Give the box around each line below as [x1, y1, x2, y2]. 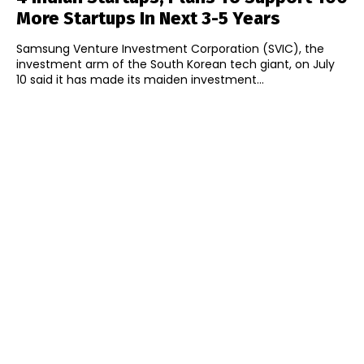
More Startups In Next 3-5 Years [16, 7, 280, 30]
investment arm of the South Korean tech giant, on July [16, 56, 335, 73]
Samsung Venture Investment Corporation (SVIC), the [16, 41, 324, 58]
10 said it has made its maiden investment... [16, 71, 264, 89]
